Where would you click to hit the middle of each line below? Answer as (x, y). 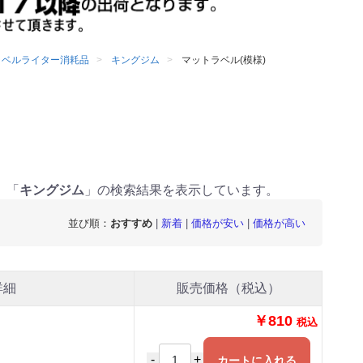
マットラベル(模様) (224, 60)
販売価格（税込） (228, 288)
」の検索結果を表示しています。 (182, 190)
